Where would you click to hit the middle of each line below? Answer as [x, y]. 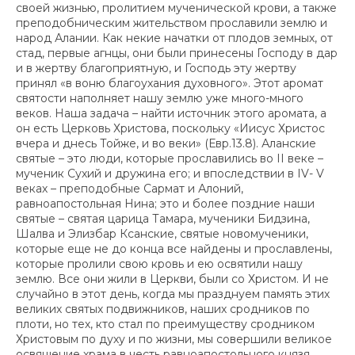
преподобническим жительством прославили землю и [172, 23]
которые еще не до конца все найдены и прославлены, [174, 248]
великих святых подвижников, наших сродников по [163, 309]
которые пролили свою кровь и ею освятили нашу [159, 263]
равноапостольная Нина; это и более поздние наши [165, 203]
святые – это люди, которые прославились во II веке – [170, 158]
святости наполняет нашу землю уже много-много [160, 98]
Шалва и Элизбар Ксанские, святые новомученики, [162, 233]
